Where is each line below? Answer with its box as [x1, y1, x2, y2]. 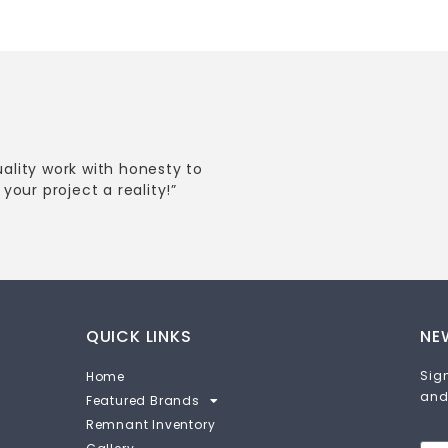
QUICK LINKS [85, 324, 192, 348]
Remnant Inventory [85, 415, 216, 433]
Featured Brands [85, 391, 200, 409]
